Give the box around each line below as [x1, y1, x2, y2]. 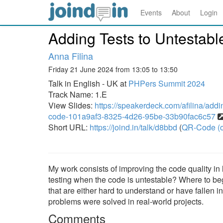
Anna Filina [48, 49, 93, 62]
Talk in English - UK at [48, 78, 128, 89]
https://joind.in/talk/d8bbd [90, 121, 177, 133]
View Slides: [48, 100, 95, 111]
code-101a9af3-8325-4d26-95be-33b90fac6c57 [48, 111, 216, 122]
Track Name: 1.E [48, 89, 107, 100]
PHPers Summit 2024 [128, 78, 205, 89]
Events [140, 7, 162, 17]
